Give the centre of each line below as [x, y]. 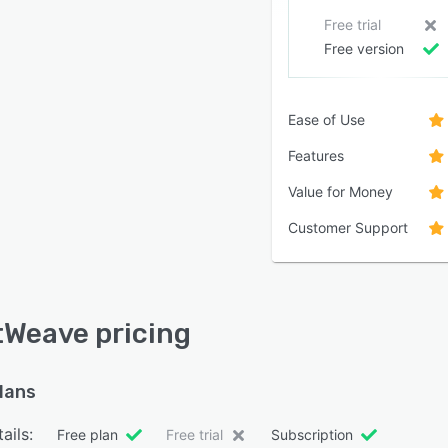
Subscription [312, 434]
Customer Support [348, 227]
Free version [363, 48]
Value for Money [340, 191]
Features [316, 155]
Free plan [87, 434]
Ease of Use [326, 119]
